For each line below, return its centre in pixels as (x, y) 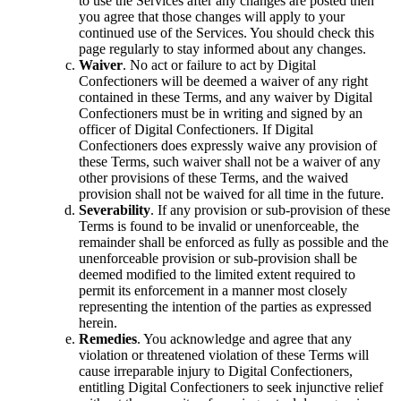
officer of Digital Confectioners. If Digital (196, 129)
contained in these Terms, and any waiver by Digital (226, 97)
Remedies (108, 338)
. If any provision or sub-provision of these (270, 209)
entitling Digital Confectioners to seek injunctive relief (231, 387)
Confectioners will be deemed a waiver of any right (223, 81)
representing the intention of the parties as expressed (225, 306)
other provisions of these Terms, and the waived (213, 177)
